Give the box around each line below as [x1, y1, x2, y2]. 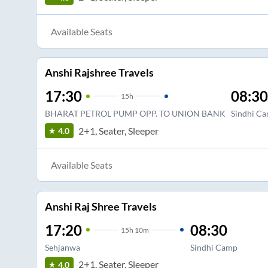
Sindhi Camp [190, 242, 237, 252]
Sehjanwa [44, 242, 80, 252]
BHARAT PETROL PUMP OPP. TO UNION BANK [44, 108, 226, 119]
